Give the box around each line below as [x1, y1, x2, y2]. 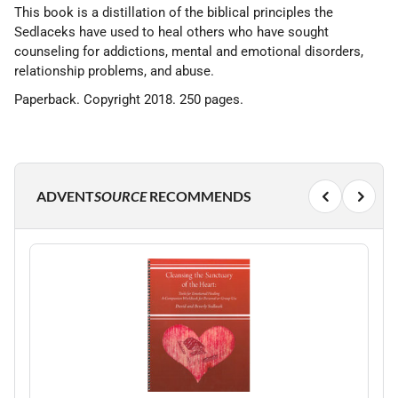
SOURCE [94, 187, 147, 204]
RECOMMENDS [147, 187, 251, 204]
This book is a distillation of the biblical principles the [14, 4, 333, 20]
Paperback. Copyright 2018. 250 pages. [14, 92, 243, 107]
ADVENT [36, 187, 94, 204]
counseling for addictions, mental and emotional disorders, [14, 44, 363, 60]
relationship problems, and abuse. [14, 63, 214, 79]
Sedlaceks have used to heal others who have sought [14, 24, 329, 40]
